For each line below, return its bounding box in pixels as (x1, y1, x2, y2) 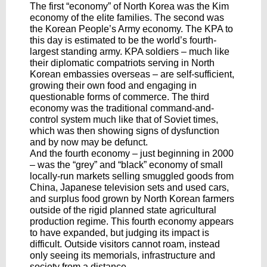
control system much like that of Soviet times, (30, 114, 218, 125)
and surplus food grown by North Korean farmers (30, 194, 234, 204)
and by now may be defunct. (30, 137, 148, 147)
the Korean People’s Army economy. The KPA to (30, 24, 233, 34)
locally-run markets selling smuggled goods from (30, 171, 234, 181)
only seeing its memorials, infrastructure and (30, 250, 215, 260)
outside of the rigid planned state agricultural (30, 205, 216, 215)
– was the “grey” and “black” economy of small (30, 160, 223, 170)
